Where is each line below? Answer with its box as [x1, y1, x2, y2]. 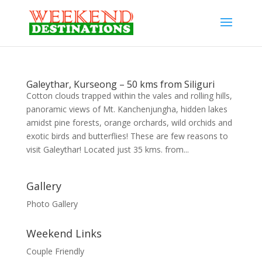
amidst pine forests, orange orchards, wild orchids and [26, 117, 232, 128]
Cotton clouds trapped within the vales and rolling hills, [26, 90, 232, 101]
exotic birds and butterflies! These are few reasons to [26, 130, 228, 142]
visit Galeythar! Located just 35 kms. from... [26, 144, 189, 155]
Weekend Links [26, 226, 102, 240]
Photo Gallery [26, 198, 78, 209]
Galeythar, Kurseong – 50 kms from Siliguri [26, 78, 215, 91]
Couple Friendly [26, 246, 84, 257]
